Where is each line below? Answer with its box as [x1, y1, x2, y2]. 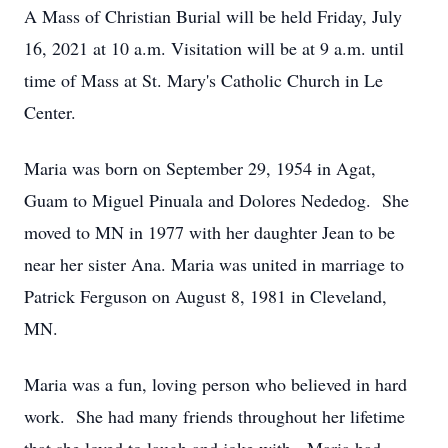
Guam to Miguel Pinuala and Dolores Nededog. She [24, 188, 409, 212]
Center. [24, 100, 76, 124]
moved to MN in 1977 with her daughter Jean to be [24, 220, 395, 244]
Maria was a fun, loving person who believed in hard [24, 372, 407, 396]
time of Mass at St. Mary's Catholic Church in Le [24, 68, 383, 92]
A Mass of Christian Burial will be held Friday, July [24, 4, 402, 28]
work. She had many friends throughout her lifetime [24, 404, 405, 428]
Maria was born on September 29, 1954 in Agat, [24, 156, 376, 180]
